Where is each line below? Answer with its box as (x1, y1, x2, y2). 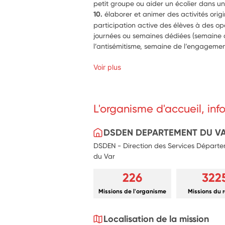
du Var (93, 152, 116, 160)
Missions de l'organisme (98, 187, 167, 195)
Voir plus (93, 63, 122, 71)
